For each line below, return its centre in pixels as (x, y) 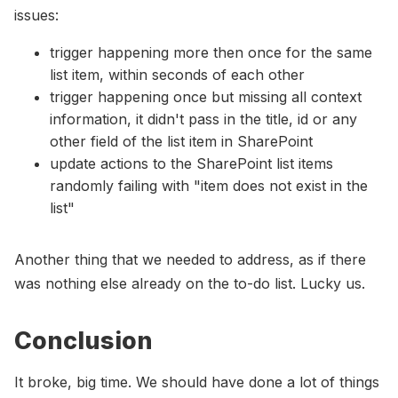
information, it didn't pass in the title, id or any (203, 119)
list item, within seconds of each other (177, 74)
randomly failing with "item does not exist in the (209, 185)
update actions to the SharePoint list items (191, 163)
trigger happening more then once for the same (211, 52)
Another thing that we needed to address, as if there (190, 259)
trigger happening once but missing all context (206, 96)
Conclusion (84, 340)
